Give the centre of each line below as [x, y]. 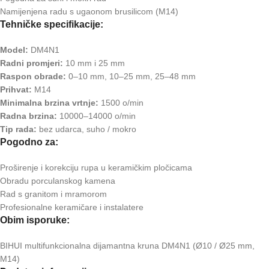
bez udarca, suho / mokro [86, 129]
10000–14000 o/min [96, 116]
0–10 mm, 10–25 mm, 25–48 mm [131, 77]
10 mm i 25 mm [94, 63]
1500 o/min [121, 103]
